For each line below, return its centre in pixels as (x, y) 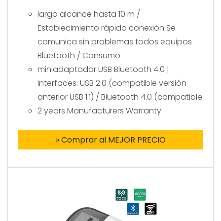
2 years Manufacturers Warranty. (100, 110)
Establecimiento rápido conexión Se (107, 28)
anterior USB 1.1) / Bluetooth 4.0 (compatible (120, 97)
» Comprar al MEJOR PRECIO (110, 140)
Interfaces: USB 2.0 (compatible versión (112, 83)
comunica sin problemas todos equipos (115, 41)
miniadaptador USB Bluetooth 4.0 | (103, 69)
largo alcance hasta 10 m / (89, 14)
